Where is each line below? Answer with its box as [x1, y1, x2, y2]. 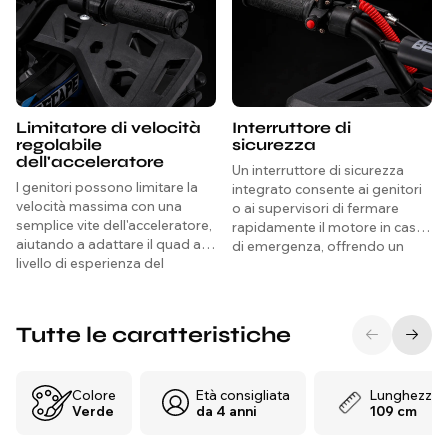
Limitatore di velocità [16, 118, 201, 138]
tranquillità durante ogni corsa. [232, 276, 428, 293]
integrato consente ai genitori [232, 181, 422, 198]
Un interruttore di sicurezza [232, 162, 404, 179]
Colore [72, 387, 116, 404]
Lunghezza [370, 387, 440, 404]
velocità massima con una [16, 198, 182, 215]
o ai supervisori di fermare [232, 200, 399, 217]
